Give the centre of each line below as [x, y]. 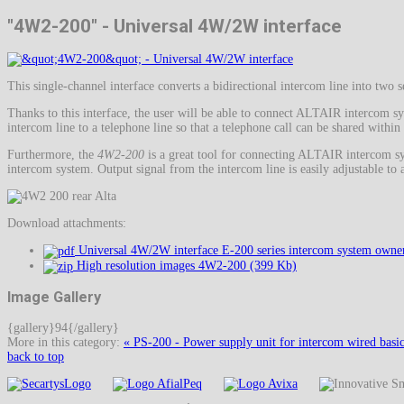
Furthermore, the [52, 155]
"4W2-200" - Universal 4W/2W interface [174, 26]
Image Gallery [54, 298]
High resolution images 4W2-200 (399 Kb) [185, 266]
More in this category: [64, 342]
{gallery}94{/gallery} [63, 327]
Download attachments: [67, 224]
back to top [36, 356]
